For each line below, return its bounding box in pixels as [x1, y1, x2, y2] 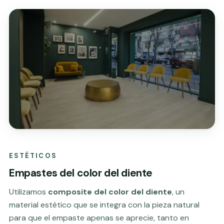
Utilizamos [9, 186, 48, 197]
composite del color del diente [48, 186, 172, 197]
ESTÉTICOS [9, 151, 57, 160]
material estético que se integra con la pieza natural [9, 199, 199, 210]
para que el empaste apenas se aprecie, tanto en [9, 212, 189, 223]
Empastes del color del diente [9, 165, 152, 179]
